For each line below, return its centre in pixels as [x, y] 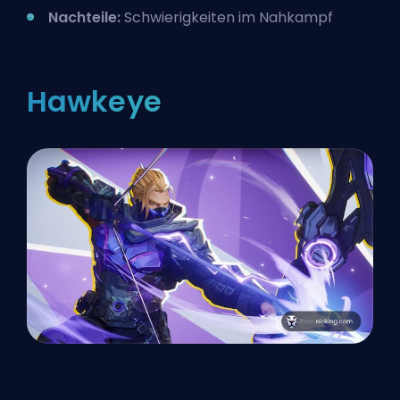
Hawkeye [94, 101]
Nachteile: [84, 17]
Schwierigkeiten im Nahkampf [227, 17]
